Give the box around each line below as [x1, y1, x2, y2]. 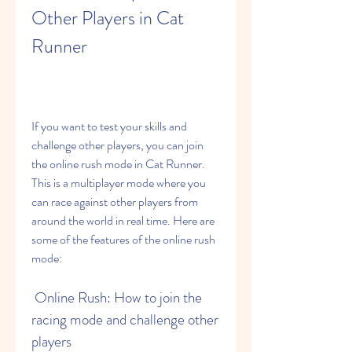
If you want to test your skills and [31, 117, 187, 135]
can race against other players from [31, 192, 198, 211]
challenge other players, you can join [31, 136, 203, 154]
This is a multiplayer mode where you [31, 174, 206, 192]
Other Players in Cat [31, 5, 184, 31]
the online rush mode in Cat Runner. [31, 155, 205, 173]
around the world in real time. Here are [31, 211, 214, 229]
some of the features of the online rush [31, 230, 215, 248]
